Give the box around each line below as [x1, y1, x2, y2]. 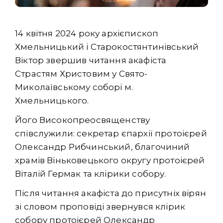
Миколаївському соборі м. [15, 82, 133, 92]
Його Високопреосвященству [15, 114, 150, 125]
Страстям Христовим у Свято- [15, 68, 148, 79]
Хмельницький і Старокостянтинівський [15, 41, 199, 52]
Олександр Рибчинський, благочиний [15, 141, 190, 152]
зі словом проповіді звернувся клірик [15, 201, 186, 212]
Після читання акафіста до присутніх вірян [15, 188, 206, 198]
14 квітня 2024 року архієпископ [15, 28, 159, 38]
